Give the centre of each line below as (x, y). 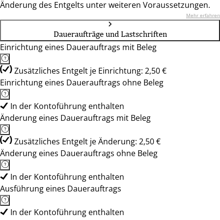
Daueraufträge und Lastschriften (110, 34)
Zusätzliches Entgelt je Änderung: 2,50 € (87, 141)
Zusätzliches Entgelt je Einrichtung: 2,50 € (90, 71)
